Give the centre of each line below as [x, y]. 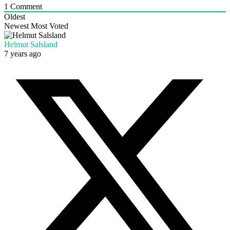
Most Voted [50, 26]
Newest [16, 26]
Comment [25, 6]
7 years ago [23, 53]
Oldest [15, 16]
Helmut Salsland [31, 44]
